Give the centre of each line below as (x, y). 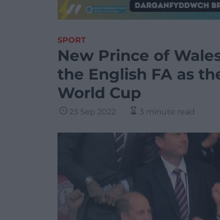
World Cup (99, 93)
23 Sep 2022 (93, 112)
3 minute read (167, 112)
